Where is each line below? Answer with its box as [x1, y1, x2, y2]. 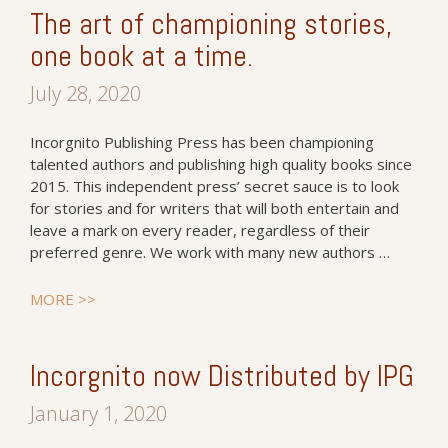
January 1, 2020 [30, 400, 167, 427]
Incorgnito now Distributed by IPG [30, 357, 414, 395]
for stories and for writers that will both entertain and [30, 198, 399, 218]
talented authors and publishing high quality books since [30, 154, 412, 174]
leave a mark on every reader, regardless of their [30, 220, 370, 240]
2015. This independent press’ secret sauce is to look [30, 176, 399, 196]
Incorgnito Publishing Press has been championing [30, 132, 374, 152]
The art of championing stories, [30, 5, 392, 43]
